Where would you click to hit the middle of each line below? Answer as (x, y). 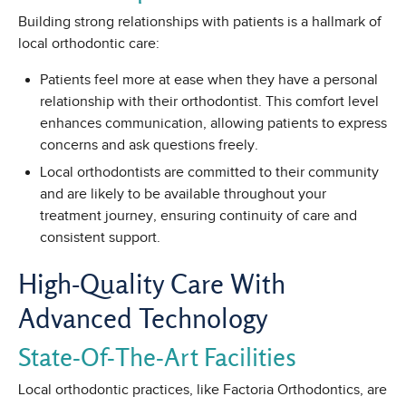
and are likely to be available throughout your (183, 194)
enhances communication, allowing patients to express (213, 124)
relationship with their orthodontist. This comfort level (209, 102)
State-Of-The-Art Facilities (157, 357)
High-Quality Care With (152, 284)
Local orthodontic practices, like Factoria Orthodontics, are (203, 390)
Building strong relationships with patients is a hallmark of (200, 22)
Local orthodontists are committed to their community (209, 173)
